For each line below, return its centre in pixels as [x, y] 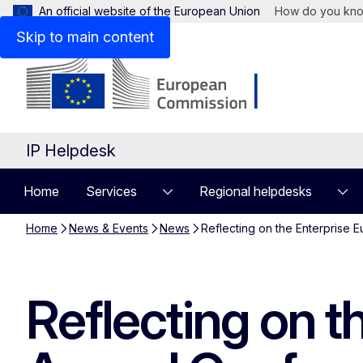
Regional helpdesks [256, 191]
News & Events [109, 228]
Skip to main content [85, 37]
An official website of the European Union [149, 11]
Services [111, 191]
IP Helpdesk [71, 151]
